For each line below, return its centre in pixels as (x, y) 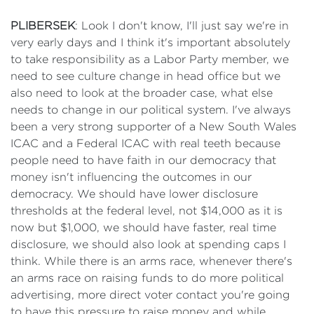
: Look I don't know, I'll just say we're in (182, 26)
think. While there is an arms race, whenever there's (151, 261)
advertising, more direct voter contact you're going (150, 295)
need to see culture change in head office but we (145, 76)
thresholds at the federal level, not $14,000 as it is (146, 211)
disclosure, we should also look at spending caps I (148, 244)
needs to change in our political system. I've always (151, 110)
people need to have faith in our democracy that (143, 160)
